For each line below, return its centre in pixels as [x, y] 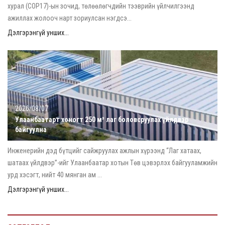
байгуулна [31, 130]
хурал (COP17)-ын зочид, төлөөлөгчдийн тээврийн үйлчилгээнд [101, 6]
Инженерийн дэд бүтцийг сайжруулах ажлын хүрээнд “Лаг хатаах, [104, 151]
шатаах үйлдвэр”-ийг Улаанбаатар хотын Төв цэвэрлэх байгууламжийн [113, 163]
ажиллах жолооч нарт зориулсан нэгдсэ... [70, 18]
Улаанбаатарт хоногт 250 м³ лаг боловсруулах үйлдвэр [102, 120]
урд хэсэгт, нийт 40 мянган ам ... [55, 175]
